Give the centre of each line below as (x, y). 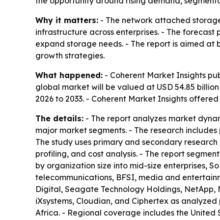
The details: (59, 119)
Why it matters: (67, 20)
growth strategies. (70, 56)
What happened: (69, 75)
